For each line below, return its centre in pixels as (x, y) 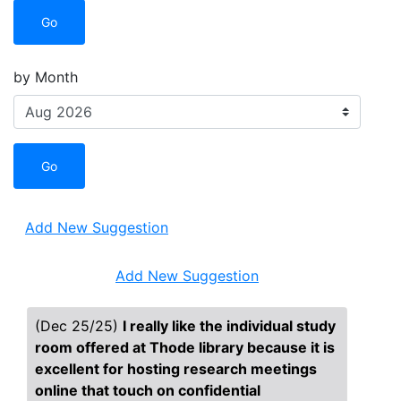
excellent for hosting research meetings (176, 369)
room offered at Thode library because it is (185, 347)
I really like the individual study (229, 326)
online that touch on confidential (148, 390)
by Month (46, 77)
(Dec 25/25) (79, 326)
